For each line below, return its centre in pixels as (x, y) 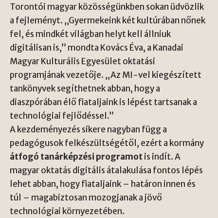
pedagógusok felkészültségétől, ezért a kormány (107, 143)
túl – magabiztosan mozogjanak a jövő (86, 198)
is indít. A (162, 157)
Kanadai (168, 48)
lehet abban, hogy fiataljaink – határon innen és (103, 184)
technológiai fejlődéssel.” (62, 116)
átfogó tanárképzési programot (76, 157)
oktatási (138, 61)
